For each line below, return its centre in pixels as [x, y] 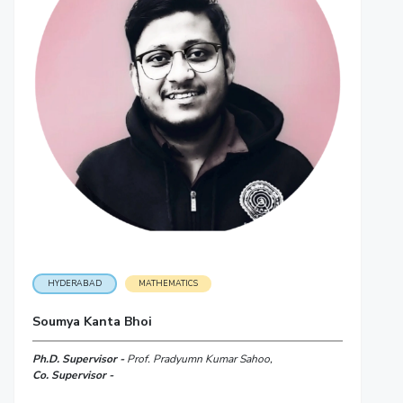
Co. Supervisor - [72, 375]
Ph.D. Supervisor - [79, 358]
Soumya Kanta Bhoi [92, 321]
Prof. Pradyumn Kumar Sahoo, [199, 358]
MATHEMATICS [168, 283]
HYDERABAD [74, 283]
